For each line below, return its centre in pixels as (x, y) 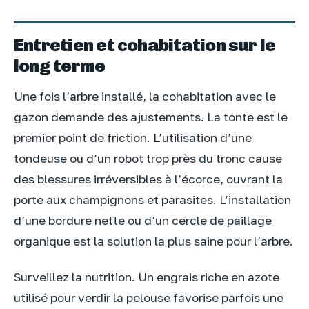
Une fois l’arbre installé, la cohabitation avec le (145, 97)
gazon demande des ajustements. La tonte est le (151, 117)
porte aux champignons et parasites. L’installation (152, 200)
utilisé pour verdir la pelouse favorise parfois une (149, 297)
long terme (60, 66)
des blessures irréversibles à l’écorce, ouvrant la (148, 179)
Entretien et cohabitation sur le (145, 45)
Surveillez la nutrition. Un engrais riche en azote (147, 277)
